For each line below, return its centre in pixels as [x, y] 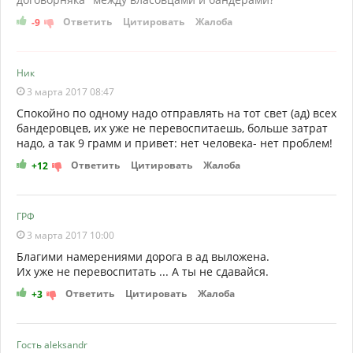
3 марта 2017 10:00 [69, 235]
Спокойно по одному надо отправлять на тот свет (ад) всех [176, 113]
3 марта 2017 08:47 [69, 91]
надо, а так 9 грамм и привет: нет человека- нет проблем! [175, 143]
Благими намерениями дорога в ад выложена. [143, 256]
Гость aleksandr [52, 344]
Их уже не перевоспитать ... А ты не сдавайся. [143, 271]
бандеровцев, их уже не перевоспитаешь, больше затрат [172, 128]
